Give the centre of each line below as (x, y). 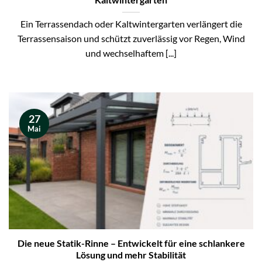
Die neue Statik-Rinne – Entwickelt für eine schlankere (131, 243)
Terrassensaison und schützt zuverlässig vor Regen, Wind (131, 39)
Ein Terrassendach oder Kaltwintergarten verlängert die (131, 24)
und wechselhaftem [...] (131, 54)
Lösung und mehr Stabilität (131, 255)
